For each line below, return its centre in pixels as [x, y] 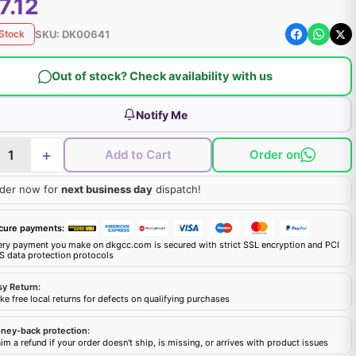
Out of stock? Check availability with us [162, 76]
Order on [275, 155]
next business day [106, 189]
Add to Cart [138, 155]
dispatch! [176, 189]
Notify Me [161, 114]
